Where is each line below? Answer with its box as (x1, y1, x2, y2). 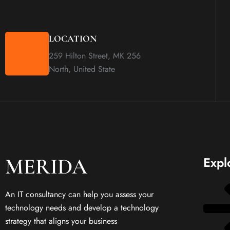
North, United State (49, 63, 115, 75)
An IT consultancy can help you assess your (5, 188, 154, 200)
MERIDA (5, 154, 87, 180)
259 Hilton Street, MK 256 (49, 50, 141, 62)
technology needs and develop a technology (5, 202, 159, 214)
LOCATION (49, 33, 97, 44)
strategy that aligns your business (5, 215, 117, 227)
